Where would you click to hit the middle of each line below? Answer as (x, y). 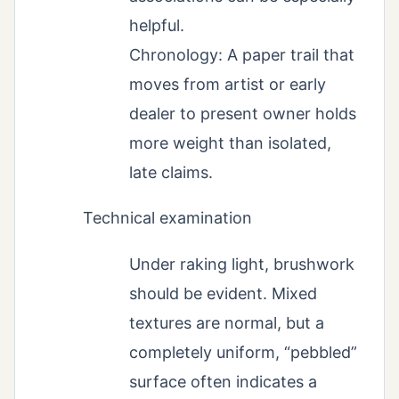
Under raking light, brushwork (242, 264)
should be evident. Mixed (223, 293)
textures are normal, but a (227, 322)
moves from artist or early (228, 84)
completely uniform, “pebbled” (243, 352)
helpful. (157, 25)
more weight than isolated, (230, 142)
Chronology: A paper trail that (242, 54)
